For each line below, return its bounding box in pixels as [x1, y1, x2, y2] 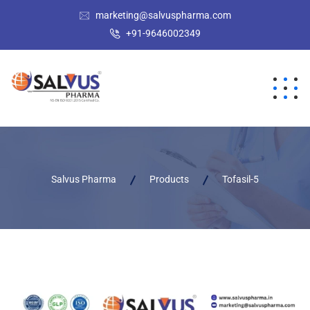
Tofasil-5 [222, 173, 259, 185]
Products [149, 173, 189, 185]
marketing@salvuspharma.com [95, 10, 231, 21]
